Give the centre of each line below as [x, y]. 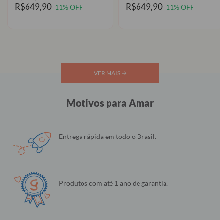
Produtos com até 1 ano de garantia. [113, 183]
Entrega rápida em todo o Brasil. [108, 137]
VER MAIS [107, 73]
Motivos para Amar [110, 103]
